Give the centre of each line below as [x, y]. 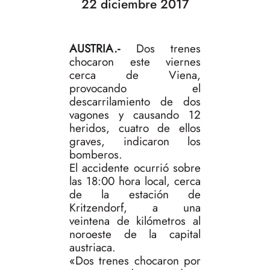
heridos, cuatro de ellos [135, 128]
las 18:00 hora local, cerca [135, 181]
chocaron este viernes [135, 62]
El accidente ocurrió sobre [135, 168]
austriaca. [93, 248]
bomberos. [96, 155]
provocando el [135, 89]
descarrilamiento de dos [135, 102]
